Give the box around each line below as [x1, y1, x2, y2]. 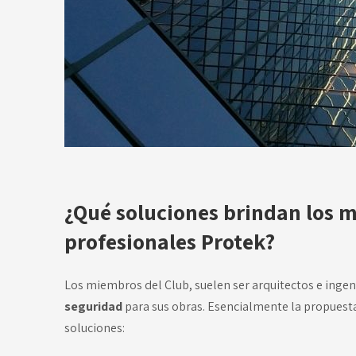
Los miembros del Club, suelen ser [64, 277, 252, 294]
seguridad [64, 298, 125, 315]
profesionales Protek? [64, 226, 275, 256]
